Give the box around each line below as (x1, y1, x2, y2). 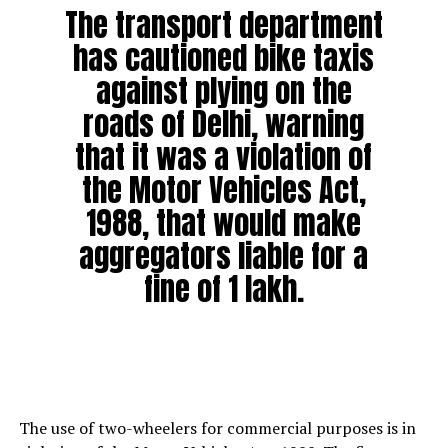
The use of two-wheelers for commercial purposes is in (18, 416, 416, 439)
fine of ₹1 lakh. (143, 265, 304, 312)
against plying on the (95, 67, 352, 114)
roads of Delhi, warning (83, 100, 365, 147)
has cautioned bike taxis (73, 34, 375, 81)
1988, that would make (86, 199, 362, 246)
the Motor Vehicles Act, (81, 166, 366, 213)
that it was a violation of (75, 133, 373, 180)
